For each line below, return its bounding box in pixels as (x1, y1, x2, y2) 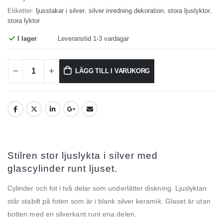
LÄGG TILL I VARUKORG (75, 67, 150, 75)
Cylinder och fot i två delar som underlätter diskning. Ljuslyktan (7, 184, 207, 193)
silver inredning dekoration (89, 7, 164, 15)
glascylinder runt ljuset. (7, 163, 117, 174)
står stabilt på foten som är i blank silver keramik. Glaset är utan (7, 197, 211, 206)
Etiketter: (7, 7, 36, 15)
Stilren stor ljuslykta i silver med (7, 150, 158, 161)
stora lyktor (7, 17, 40, 25)
